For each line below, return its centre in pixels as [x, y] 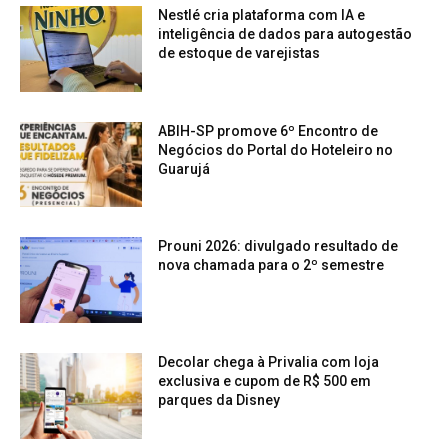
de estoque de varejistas [239, 52]
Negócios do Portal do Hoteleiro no [276, 149]
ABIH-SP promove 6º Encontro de [268, 130]
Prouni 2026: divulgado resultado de [278, 246]
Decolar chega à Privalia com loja [269, 361]
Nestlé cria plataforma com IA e [262, 14]
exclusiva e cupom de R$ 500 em [265, 380]
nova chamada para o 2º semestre [271, 265]
